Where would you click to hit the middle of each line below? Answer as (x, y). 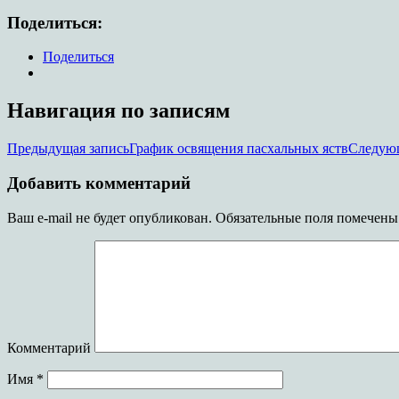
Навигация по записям (118, 111)
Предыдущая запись (68, 149)
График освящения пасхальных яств (239, 149)
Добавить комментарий (99, 183)
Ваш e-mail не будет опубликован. (110, 217)
